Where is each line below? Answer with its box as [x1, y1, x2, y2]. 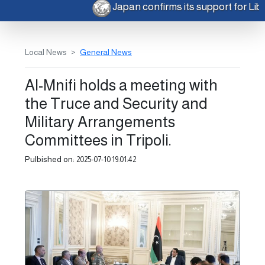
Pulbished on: [25, 154, 76, 164]
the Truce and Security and [25, 95, 208, 112]
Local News [25, 47, 67, 57]
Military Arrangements [25, 113, 175, 131]
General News [80, 47, 132, 57]
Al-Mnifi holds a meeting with [25, 76, 218, 94]
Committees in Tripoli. [25, 131, 172, 149]
